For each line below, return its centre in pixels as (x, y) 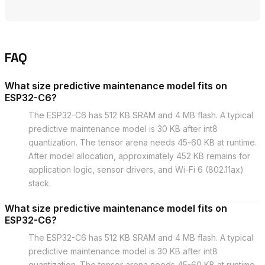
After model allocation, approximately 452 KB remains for (139, 156)
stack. (40, 183)
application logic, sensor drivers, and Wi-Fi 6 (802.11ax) (136, 170)
